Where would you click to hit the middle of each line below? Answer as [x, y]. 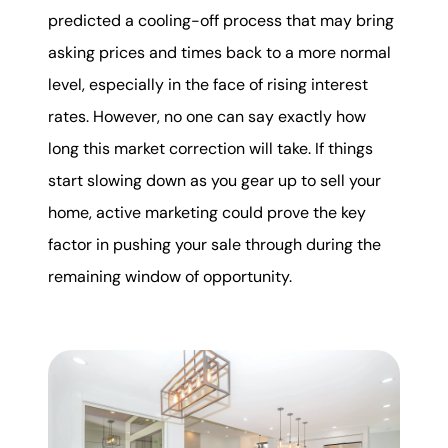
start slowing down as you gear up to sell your [214, 181]
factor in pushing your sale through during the [214, 245]
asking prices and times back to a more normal [219, 53]
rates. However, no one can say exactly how [207, 117]
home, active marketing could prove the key [207, 213]
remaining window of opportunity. [170, 277]
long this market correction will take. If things [210, 149]
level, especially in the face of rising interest [208, 85]
